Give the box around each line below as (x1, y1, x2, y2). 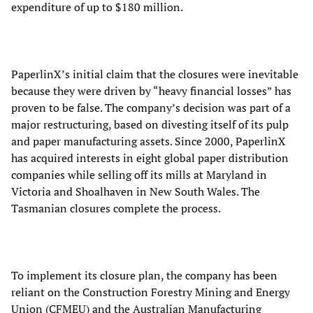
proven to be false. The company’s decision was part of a (11, 99, 291, 115)
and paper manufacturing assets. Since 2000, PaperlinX (11, 133, 286, 149)
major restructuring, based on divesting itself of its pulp (11, 116, 289, 132)
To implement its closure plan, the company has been (11, 267, 277, 283)
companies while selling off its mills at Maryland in (11, 166, 267, 182)
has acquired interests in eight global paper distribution (11, 150, 289, 166)
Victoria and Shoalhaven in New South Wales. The (11, 183, 260, 199)
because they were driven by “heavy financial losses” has (11, 82, 291, 99)
